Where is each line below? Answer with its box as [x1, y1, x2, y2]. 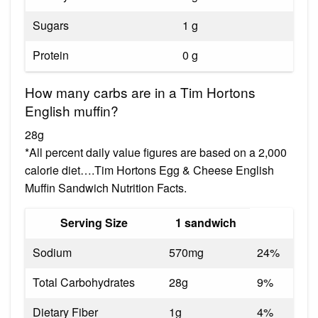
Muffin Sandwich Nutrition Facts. [25, 179, 187, 196]
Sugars [33, 16, 69, 33]
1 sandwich [175, 214, 236, 231]
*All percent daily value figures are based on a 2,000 [25, 143, 287, 160]
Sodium [33, 243, 72, 261]
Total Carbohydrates [33, 273, 135, 290]
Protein [33, 46, 69, 63]
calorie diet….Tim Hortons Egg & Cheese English [25, 161, 274, 178]
